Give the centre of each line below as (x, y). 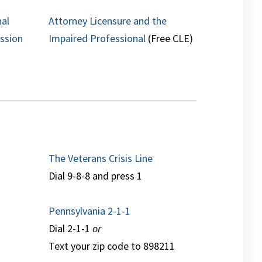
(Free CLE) (170, 39)
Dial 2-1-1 (71, 229)
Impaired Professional (97, 39)
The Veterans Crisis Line (101, 158)
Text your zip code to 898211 (112, 246)
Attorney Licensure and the (108, 21)
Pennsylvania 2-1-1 (90, 211)
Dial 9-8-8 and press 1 (96, 176)
